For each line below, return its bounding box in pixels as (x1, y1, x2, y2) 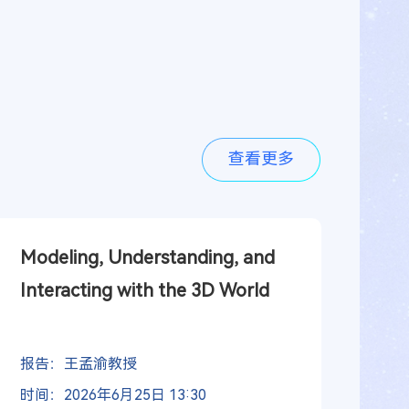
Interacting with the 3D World (19, 278, 269, 301)
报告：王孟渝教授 (19, 354, 137, 372)
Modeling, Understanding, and (19, 246, 275, 268)
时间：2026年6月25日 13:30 (19, 385, 206, 404)
